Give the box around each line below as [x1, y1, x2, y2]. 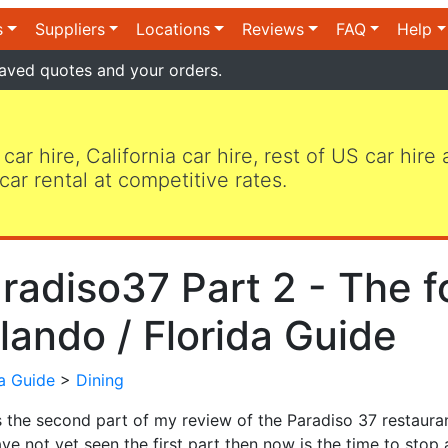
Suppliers [34, 19, 105, 39]
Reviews [242, 19, 305, 39]
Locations [136, 19, 211, 39]
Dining [76, 369, 124, 390]
